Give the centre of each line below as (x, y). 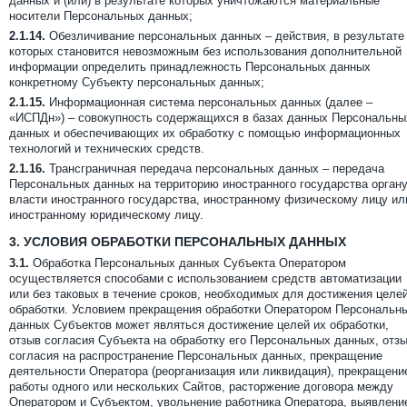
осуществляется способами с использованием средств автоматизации (205, 278)
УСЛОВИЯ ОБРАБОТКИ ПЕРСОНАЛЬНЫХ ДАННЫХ (183, 242)
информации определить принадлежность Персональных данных (190, 67)
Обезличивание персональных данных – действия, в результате (225, 36)
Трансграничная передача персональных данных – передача (215, 169)
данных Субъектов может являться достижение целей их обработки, (199, 325)
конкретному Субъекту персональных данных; (137, 82)
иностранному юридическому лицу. (106, 215)
